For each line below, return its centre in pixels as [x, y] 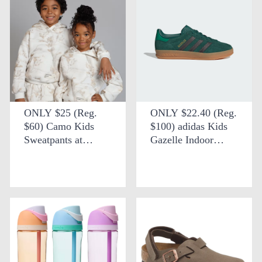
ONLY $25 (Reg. [61, 113]
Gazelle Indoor [182, 139]
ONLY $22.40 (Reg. [194, 113]
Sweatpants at [53, 139]
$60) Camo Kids [59, 126]
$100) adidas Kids [189, 126]
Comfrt [39, 153]
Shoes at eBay [180, 153]
